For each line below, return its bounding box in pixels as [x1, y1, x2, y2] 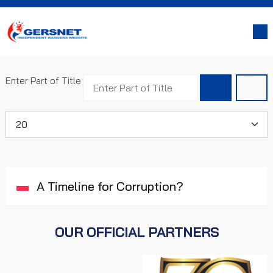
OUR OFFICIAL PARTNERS [54, 223, 219, 241]
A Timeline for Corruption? [34, 178, 183, 194]
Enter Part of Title [5, 75, 83, 87]
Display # [5, 110, 44, 122]
